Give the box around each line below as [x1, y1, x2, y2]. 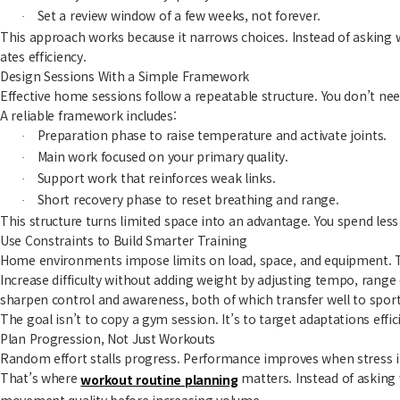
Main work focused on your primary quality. [37, 147, 288, 166]
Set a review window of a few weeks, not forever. [37, 6, 321, 25]
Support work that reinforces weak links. [37, 169, 276, 187]
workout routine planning [80, 371, 238, 389]
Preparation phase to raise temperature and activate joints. [37, 126, 387, 145]
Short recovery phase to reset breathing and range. [37, 190, 339, 209]
